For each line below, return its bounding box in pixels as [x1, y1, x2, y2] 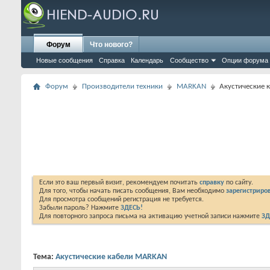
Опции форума [222, 57, 268, 64]
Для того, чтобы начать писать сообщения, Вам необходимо [39, 187, 226, 195]
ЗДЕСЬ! [121, 204, 143, 212]
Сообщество [170, 57, 209, 64]
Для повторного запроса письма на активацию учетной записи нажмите [39, 213, 262, 220]
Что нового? [90, 40, 133, 49]
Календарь [131, 57, 163, 64]
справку [199, 179, 224, 186]
